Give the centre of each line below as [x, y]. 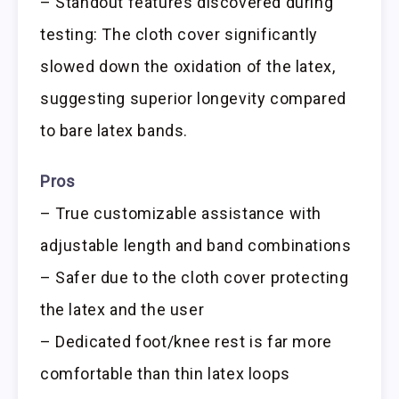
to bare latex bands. [114, 131]
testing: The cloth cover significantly [179, 35]
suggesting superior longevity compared [193, 99]
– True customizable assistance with [181, 214]
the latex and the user [122, 310]
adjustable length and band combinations [196, 246]
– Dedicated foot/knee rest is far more [186, 342]
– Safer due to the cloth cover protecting [195, 278]
